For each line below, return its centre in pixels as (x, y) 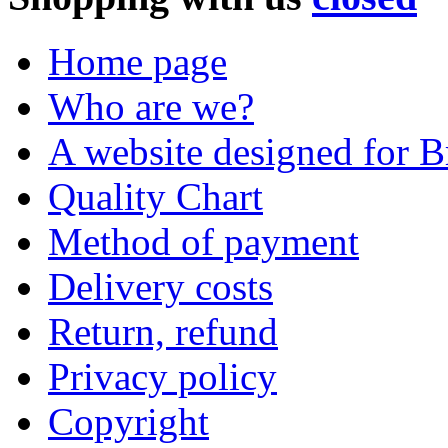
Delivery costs (160, 286)
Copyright (128, 421)
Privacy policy (162, 376)
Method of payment (203, 241)
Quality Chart (155, 196)
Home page (137, 61)
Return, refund (163, 331)
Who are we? (151, 106)
